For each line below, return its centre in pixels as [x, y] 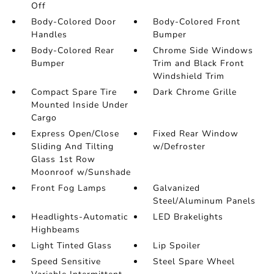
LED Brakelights [188, 217]
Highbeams [55, 230]
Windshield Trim [189, 76]
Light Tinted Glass [71, 246]
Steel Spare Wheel [194, 262]
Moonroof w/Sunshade [81, 172]
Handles [49, 35]
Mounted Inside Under [80, 105]
